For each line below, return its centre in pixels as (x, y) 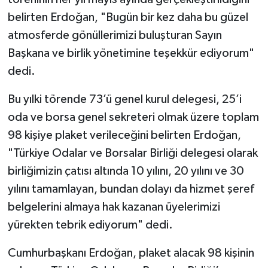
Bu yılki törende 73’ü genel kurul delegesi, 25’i (124, 99)
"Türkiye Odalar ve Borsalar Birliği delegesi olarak (133, 153)
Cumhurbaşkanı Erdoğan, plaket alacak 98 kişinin (131, 253)
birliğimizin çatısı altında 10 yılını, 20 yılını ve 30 (126, 171)
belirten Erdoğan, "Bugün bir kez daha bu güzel (128, 17)
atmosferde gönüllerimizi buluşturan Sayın (115, 35)
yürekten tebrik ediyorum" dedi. (90, 225)
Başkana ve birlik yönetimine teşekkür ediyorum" (131, 53)
